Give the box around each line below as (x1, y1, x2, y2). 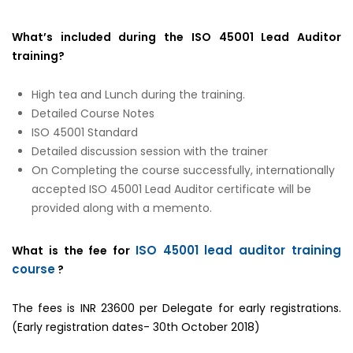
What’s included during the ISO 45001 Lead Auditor (12, 29, 341, 45)
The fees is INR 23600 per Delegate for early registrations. (12, 300, 341, 316)
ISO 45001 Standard (32, 124, 138, 140)
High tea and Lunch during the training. (32, 87, 245, 102)
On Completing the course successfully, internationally (32, 162, 335, 178)
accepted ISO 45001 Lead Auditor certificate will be (32, 181, 311, 197)
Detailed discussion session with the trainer (32, 143, 268, 159)
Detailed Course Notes (32, 106, 154, 121)
